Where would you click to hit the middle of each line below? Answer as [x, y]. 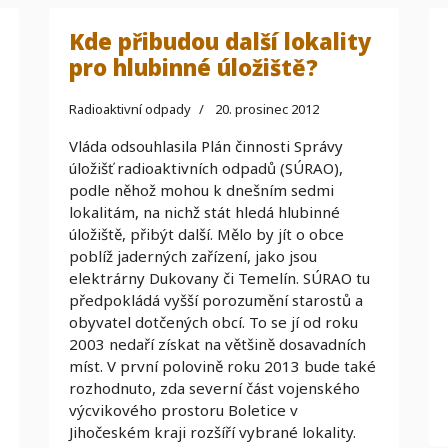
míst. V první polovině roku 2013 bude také [222, 366]
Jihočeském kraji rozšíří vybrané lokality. [212, 432]
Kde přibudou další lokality [220, 41]
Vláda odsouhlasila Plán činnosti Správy [206, 146]
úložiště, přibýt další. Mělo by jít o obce [206, 234]
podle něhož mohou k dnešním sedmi [201, 190]
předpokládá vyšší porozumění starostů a [216, 300]
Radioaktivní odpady [130, 109]
